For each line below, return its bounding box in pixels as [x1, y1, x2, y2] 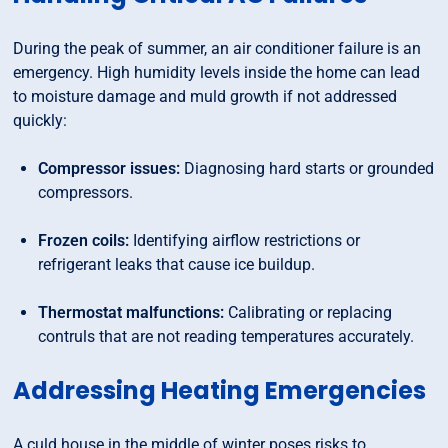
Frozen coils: [38, 231, 130, 251]
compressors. [38, 183, 134, 203]
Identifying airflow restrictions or [129, 231, 361, 251]
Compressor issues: [38, 159, 181, 179]
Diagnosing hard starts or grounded [180, 159, 435, 179]
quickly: [13, 111, 68, 131]
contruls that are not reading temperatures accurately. [38, 327, 415, 347]
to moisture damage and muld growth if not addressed [13, 87, 398, 107]
